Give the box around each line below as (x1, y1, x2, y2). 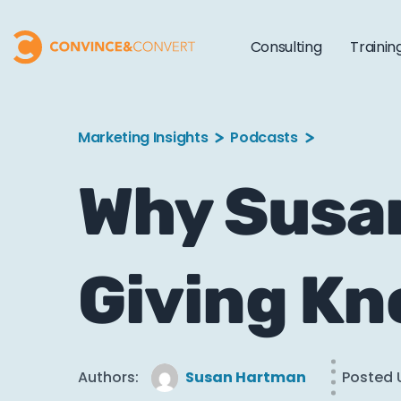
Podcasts (230, 127, 298, 148)
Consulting (250, 37, 322, 57)
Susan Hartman (185, 367, 306, 388)
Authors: (78, 367, 139, 388)
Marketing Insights (78, 127, 209, 148)
